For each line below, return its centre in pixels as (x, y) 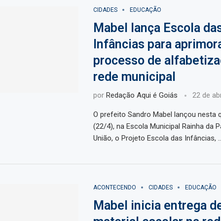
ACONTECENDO (114, 188)
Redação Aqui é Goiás (142, 95)
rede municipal (134, 77)
